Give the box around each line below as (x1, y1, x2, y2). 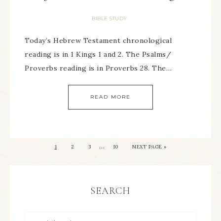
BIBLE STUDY (92, 15, 127, 22)
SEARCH (90, 185, 131, 197)
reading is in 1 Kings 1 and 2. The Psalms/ (25, 50, 171, 59)
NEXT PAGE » (132, 144, 167, 150)
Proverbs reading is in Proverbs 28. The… (25, 64, 172, 73)
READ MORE (90, 94, 131, 100)
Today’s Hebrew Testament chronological (25, 36, 172, 45)
